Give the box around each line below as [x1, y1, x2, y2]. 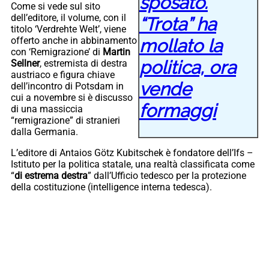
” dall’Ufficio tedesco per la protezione [88, 169, 246, 181]
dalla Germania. [11, 125, 85, 138]
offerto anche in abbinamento [11, 34, 137, 46]
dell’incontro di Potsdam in [11, 80, 124, 92]
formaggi [139, 100, 216, 121]
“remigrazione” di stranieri [11, 114, 120, 126]
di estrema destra [14, 169, 88, 181]
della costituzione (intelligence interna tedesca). [11, 181, 212, 193]
